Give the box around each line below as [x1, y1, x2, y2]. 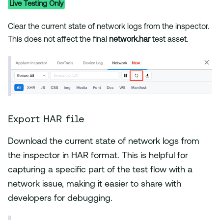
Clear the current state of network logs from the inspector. [8, 23, 209, 31]
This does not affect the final [8, 36, 109, 44]
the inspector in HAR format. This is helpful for [8, 151, 188, 161]
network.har [109, 36, 150, 44]
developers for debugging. [8, 194, 112, 204]
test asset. [150, 36, 188, 44]
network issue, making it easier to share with [8, 180, 181, 190]
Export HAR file [8, 113, 84, 125]
